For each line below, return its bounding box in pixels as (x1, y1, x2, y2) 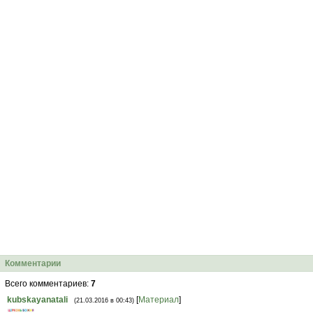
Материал (138, 295, 179, 305)
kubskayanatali (7, 295, 68, 305)
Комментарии (5, 259, 61, 268)
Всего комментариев (5, 279, 87, 289)
